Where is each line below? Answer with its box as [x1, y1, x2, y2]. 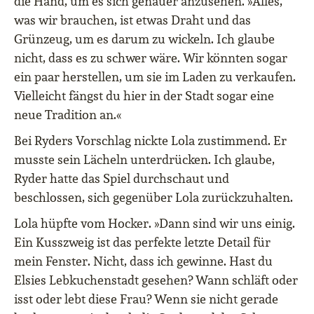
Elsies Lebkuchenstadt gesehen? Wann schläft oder [14, 272, 298, 289]
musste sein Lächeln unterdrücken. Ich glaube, [14, 151, 275, 168]
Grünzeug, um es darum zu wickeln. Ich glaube [14, 31, 275, 48]
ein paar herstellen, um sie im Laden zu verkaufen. [14, 69, 296, 86]
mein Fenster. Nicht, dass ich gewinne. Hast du [14, 253, 273, 270]
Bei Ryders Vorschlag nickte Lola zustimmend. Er [14, 132, 287, 149]
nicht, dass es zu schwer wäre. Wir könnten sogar [14, 50, 287, 67]
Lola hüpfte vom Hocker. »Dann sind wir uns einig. [14, 215, 295, 232]
